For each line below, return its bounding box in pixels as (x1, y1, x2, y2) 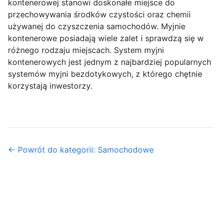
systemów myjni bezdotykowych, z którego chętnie (8, 69, 202, 79)
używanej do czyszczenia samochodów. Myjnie (8, 21, 185, 32)
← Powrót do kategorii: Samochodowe (8, 145, 154, 155)
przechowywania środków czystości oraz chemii (8, 9, 191, 20)
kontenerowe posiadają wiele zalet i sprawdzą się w (8, 33, 204, 44)
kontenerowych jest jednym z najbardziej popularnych (8, 57, 211, 67)
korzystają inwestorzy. (8, 81, 92, 91)
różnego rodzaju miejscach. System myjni (8, 45, 164, 55)
